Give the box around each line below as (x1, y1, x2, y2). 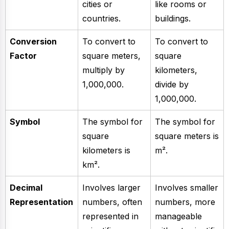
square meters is (155, 131, 219, 142)
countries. (82, 13, 121, 24)
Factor (10, 51, 37, 61)
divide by (155, 79, 189, 90)
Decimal (10, 182, 42, 193)
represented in (82, 211, 139, 222)
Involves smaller (155, 182, 218, 193)
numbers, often (82, 197, 142, 208)
